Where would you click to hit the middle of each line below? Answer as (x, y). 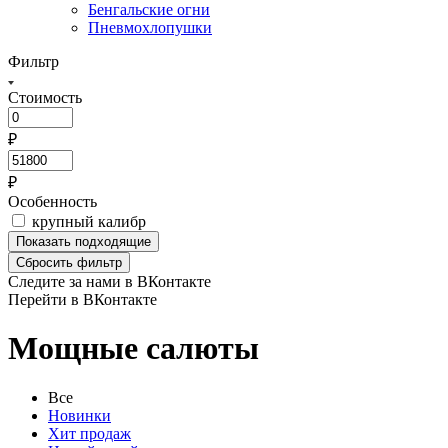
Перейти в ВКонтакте (82, 299)
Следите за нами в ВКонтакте (109, 281)
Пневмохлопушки (150, 27)
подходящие (113, 241)
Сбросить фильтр (69, 262)
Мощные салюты (133, 348)
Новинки (79, 415)
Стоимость (45, 97)
